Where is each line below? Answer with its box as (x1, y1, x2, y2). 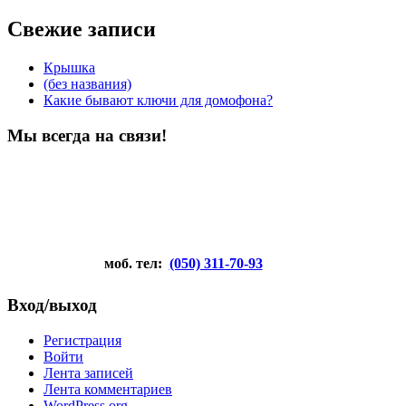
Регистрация (43, 332, 121, 348)
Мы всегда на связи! (7, 125, 167, 145)
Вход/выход (7, 295, 97, 315)
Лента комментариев (43, 381, 172, 397)
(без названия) (43, 76, 131, 92)
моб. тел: (89, 256, 162, 272)
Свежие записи (7, 17, 156, 42)
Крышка (43, 60, 95, 76)
